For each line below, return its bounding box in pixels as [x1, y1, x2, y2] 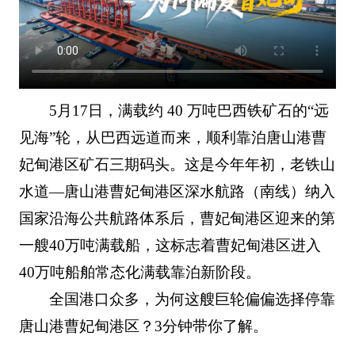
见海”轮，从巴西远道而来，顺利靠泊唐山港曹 [18, 129, 326, 147]
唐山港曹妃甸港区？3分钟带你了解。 [18, 318, 268, 335]
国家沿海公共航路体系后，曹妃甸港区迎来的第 [18, 210, 335, 227]
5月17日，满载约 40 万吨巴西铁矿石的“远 [49, 102, 330, 120]
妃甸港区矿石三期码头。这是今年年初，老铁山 [18, 156, 335, 174]
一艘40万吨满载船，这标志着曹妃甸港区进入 [18, 237, 321, 254]
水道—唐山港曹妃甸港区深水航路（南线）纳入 [18, 183, 335, 200]
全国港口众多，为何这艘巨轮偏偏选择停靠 [49, 291, 336, 308]
